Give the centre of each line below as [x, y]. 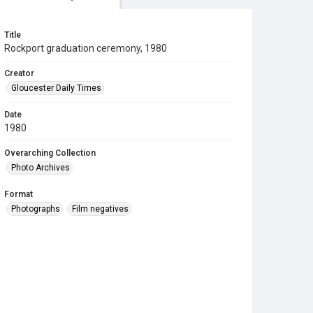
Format [19, 194]
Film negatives [100, 209]
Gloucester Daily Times [56, 88]
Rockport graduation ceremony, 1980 [86, 48]
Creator [19, 73]
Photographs [36, 209]
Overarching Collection [50, 153]
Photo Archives [41, 168]
